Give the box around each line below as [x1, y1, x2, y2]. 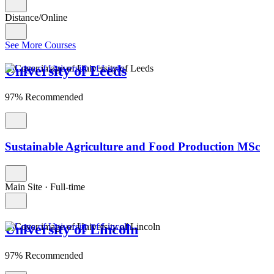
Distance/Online [5, 12, 67, 23]
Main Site [5, 182, 45, 193]
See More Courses [5, 39, 76, 50]
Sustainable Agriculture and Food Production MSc [5, 140, 260, 154]
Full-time [50, 182, 85, 193]
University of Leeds [5, 62, 127, 79]
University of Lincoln [5, 221, 138, 238]
